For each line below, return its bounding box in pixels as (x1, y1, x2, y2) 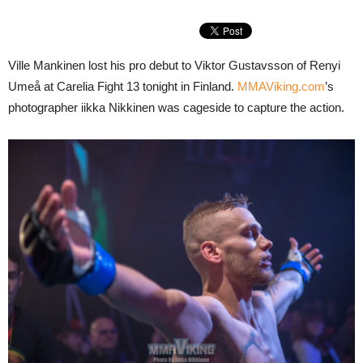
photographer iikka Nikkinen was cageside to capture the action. (8, 100, 344, 114)
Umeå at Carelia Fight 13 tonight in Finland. (8, 79, 237, 93)
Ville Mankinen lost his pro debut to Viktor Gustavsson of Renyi (8, 58, 340, 72)
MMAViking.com (237, 79, 325, 93)
